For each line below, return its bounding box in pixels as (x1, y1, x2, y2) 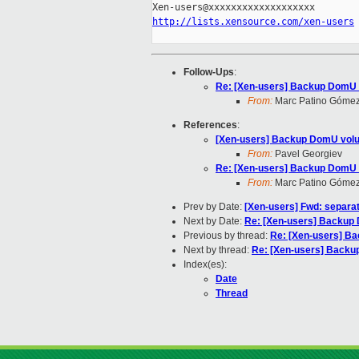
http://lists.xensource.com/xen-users (152, 16, 354, 28)
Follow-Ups (184, 67, 234, 79)
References (184, 119, 237, 131)
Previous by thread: (184, 230, 270, 242)
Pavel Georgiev (272, 148, 342, 160)
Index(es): (184, 259, 227, 271)
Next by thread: (184, 244, 252, 256)
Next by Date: (184, 216, 244, 228)
